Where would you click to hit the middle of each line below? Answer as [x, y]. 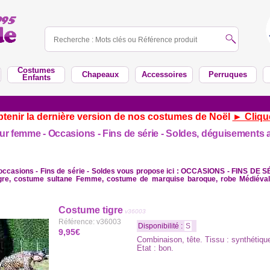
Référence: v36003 [90, 222]
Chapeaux [100, 74]
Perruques [228, 74]
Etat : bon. [155, 248]
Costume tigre [91, 210]
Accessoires [164, 74]
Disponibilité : [161, 226]
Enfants [36, 77]
